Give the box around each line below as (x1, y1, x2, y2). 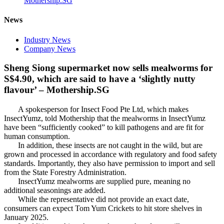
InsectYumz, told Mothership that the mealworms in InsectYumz (4, 113, 205, 122)
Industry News (24, 35, 70, 44)
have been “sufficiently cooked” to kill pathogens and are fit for (4, 122, 203, 131)
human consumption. (4, 131, 70, 140)
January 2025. (4, 212, 48, 221)
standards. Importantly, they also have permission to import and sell (4, 158, 215, 167)
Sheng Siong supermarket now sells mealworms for (4, 62, 212, 73)
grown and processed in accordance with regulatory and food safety (4, 149, 217, 158)
